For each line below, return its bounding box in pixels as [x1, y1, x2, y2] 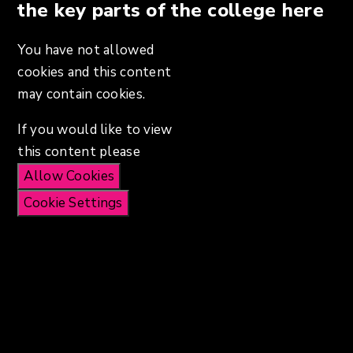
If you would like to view [17, 120, 173, 139]
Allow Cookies [24, 166, 115, 185]
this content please [17, 142, 140, 161]
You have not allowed [17, 40, 154, 59]
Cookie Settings [24, 193, 123, 212]
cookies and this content [17, 62, 172, 81]
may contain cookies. [17, 84, 146, 103]
